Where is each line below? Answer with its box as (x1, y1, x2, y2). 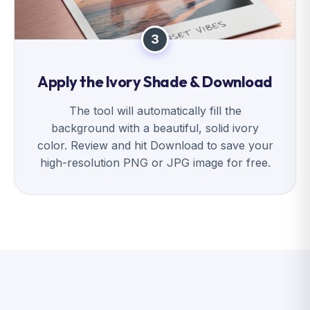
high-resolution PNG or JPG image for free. (39, 156, 271, 170)
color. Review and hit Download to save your (37, 138, 273, 152)
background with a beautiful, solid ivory (51, 121, 259, 135)
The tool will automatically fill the (69, 104, 241, 118)
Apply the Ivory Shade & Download (37, 72, 273, 91)
